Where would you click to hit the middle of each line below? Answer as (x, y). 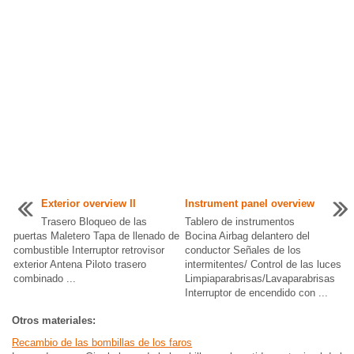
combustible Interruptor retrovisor (89, 250)
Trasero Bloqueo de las (94, 221)
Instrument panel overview (249, 203)
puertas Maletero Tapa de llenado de (96, 235)
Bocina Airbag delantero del (247, 235)
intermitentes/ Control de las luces (263, 264)
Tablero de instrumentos (239, 221)
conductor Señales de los (243, 250)
